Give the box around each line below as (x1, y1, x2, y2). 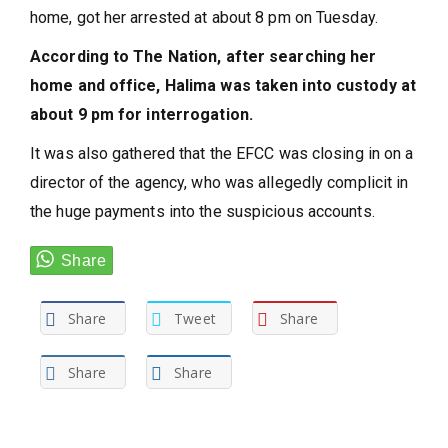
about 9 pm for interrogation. (30, 105, 253, 124)
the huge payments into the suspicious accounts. (30, 202, 375, 221)
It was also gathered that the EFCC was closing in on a (30, 144, 414, 163)
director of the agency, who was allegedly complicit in (30, 173, 409, 192)
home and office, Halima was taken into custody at (30, 76, 416, 95)
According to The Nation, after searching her (30, 47, 377, 66)
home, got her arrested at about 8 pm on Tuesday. (30, 8, 378, 27)
